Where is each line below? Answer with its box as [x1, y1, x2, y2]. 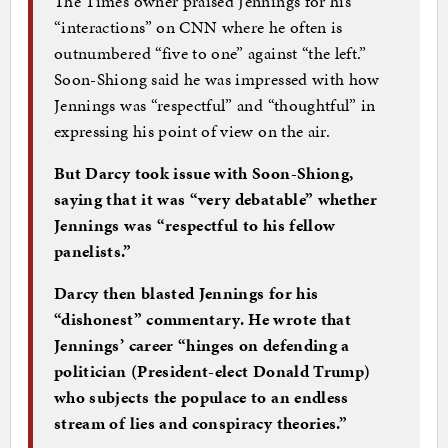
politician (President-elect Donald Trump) [54, 358, 371, 383]
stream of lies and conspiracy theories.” [54, 410, 348, 435]
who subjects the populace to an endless [54, 384, 349, 409]
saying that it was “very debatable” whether [54, 186, 378, 211]
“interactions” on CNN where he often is [54, 14, 343, 39]
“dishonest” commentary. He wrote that [54, 306, 351, 331]
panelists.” [54, 238, 132, 263]
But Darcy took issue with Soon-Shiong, [54, 160, 354, 185]
